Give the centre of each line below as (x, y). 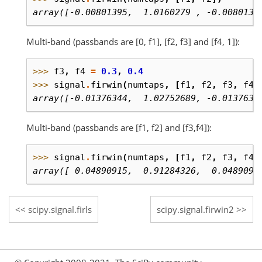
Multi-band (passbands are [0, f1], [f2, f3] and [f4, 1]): (133, 41)
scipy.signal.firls (60, 209)
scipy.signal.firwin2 (195, 209)
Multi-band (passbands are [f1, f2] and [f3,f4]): (119, 127)
